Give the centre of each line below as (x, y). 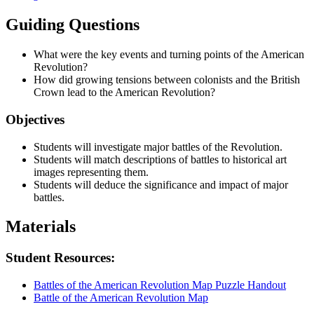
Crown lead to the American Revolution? (124, 93)
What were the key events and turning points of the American (169, 55)
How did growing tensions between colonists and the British (167, 80)
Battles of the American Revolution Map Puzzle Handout (160, 285)
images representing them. (91, 172)
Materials (41, 227)
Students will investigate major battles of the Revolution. (158, 146)
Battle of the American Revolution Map (121, 298)
